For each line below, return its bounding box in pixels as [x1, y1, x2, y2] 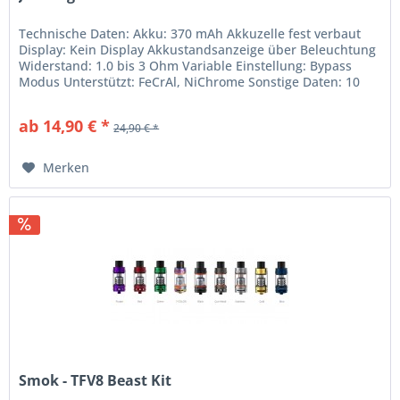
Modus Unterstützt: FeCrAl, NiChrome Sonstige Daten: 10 [19, 73, 361, 91]
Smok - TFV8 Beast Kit [19, 370, 172, 390]
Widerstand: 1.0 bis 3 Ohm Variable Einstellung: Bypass [19, 57, 353, 75]
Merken [43, 159, 90, 177]
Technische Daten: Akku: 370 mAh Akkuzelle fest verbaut [19, 25, 362, 43]
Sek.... [19, 89, 55, 107]
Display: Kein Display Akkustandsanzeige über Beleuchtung [19, 41, 377, 59]
